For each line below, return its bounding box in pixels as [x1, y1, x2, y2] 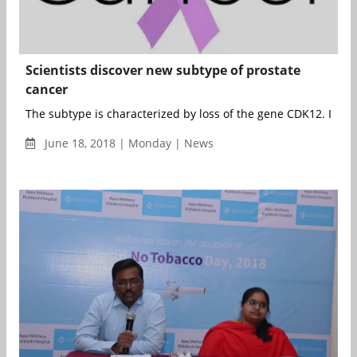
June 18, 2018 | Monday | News [41, 135, 214, 151]
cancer [25, 80, 68, 98]
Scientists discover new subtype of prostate [25, 61, 300, 79]
